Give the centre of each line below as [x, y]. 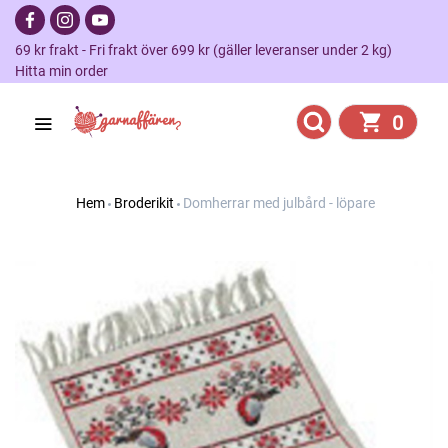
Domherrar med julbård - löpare [279, 203]
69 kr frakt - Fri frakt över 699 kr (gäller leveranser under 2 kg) [209, 50]
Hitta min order [61, 71]
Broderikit [144, 203]
